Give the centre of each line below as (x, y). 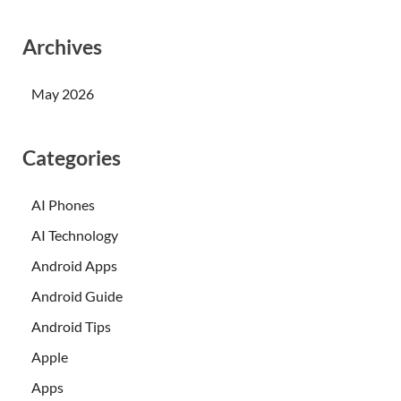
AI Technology (75, 235)
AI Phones (63, 204)
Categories (72, 157)
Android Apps (74, 265)
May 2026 (63, 93)
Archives (62, 47)
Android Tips (71, 326)
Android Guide (77, 295)
